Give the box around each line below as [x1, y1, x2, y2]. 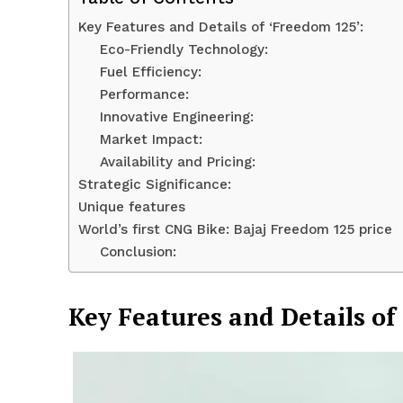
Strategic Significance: [78, 176, 231, 193]
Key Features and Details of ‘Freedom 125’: [78, 19, 363, 36]
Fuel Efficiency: [100, 64, 201, 81]
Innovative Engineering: [100, 109, 254, 126]
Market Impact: [100, 131, 202, 148]
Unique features [78, 199, 185, 216]
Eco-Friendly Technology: [100, 41, 268, 58]
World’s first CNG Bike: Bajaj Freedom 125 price [78, 221, 392, 238]
